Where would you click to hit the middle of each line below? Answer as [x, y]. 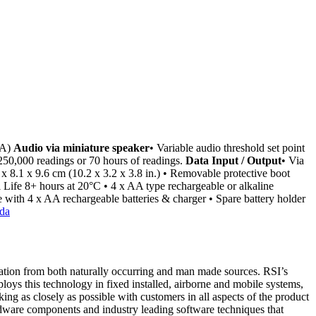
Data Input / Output [233, 161]
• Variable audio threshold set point [227, 148]
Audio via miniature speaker [81, 148]
